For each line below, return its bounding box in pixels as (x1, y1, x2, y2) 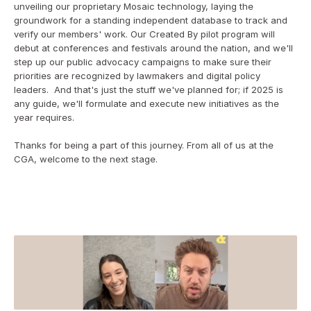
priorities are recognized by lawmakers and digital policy (14, 70, 260, 81)
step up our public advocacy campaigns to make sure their (14, 56, 271, 67)
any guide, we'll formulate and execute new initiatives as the (14, 98, 279, 109)
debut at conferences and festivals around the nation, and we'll (14, 42, 293, 53)
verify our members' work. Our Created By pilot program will (14, 28, 275, 40)
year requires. (14, 112, 74, 123)
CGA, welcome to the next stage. (14, 153, 158, 165)
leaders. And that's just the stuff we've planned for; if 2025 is (14, 84, 283, 95)
